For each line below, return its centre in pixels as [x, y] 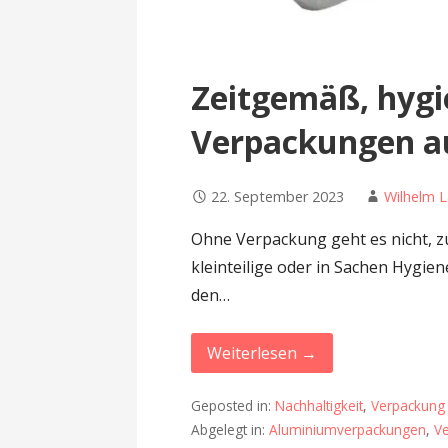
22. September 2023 [278, 196]
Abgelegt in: [230, 430]
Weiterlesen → [262, 352]
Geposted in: [233, 406]
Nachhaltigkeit [319, 406]
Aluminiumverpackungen [348, 430]
